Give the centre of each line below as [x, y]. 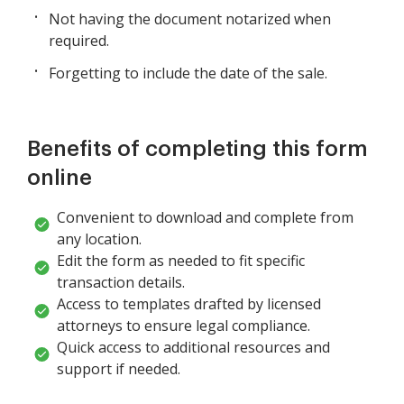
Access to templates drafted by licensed [189, 304]
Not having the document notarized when [190, 19]
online [60, 178]
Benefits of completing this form [197, 149]
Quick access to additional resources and [193, 348]
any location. [99, 239]
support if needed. [119, 369]
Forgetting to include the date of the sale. [188, 73]
